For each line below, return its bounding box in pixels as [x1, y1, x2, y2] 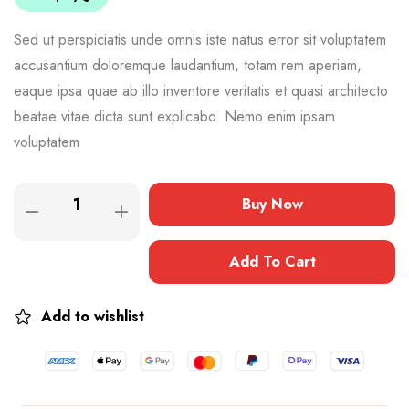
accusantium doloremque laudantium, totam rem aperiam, [14, 54, 362, 76]
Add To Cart [228, 250, 316, 272]
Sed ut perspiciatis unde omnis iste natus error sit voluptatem [14, 28, 386, 50]
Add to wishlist [41, 305, 144, 327]
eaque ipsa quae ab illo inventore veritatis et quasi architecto [14, 79, 388, 101]
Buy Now [241, 193, 303, 215]
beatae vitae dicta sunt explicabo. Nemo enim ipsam [14, 105, 335, 127]
